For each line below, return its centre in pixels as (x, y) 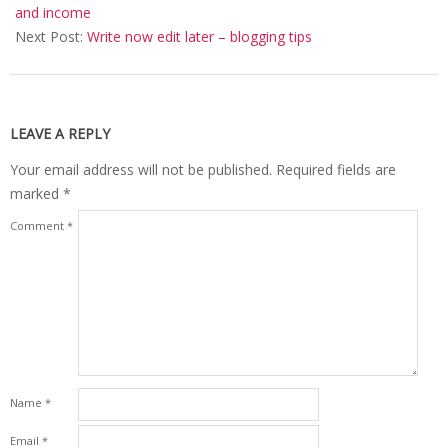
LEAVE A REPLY (60, 134)
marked (36, 194)
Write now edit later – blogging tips (199, 37)
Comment (38, 226)
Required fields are (336, 170)
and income (53, 13)
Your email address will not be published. (141, 170)
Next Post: (51, 37)
